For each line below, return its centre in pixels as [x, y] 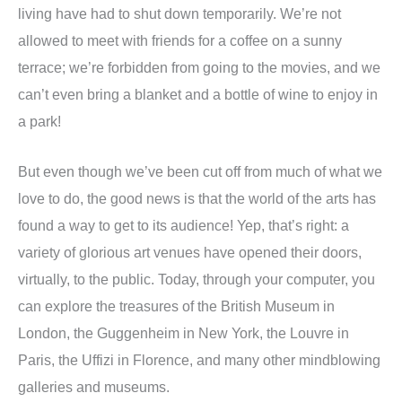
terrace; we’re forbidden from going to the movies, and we [199, 67]
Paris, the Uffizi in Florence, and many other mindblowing [199, 359]
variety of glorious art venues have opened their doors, [190, 252]
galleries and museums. [94, 386]
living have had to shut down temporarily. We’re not [179, 13]
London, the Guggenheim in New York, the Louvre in [184, 332]
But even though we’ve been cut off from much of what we [200, 171]
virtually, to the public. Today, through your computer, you [197, 279]
